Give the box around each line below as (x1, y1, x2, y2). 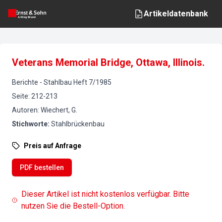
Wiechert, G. (41, 106, 77, 114)
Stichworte (12, 120, 48, 128)
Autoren (12, 106, 38, 114)
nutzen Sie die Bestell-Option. (21, 201, 125, 211)
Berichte (12, 78, 38, 86)
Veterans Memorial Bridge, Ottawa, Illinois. (12, 56, 205, 68)
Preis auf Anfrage (24, 142, 81, 150)
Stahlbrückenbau (51, 120, 105, 128)
